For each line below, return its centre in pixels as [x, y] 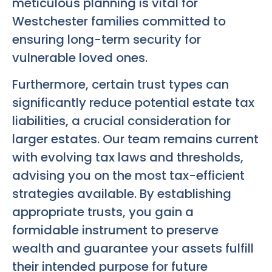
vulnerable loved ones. [80, 57]
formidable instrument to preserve [115, 230]
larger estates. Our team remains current [135, 139]
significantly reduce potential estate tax [133, 103]
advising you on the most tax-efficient [128, 176]
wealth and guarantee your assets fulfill [133, 249]
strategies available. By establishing [122, 194]
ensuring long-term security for [107, 39]
